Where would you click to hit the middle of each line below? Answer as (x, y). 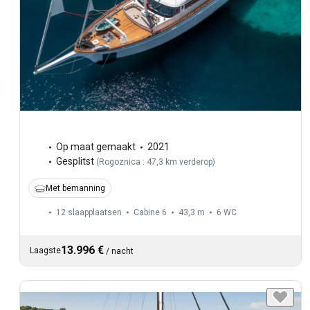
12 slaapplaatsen (89, 213)
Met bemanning (75, 189)
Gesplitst (75, 162)
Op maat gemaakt (96, 147)
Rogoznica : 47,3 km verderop (156, 162)
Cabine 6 (150, 213)
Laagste (45, 251)
